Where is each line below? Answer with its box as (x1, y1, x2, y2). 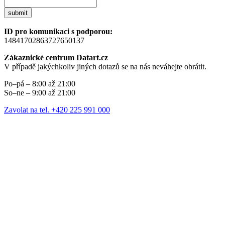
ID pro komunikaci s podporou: (4, 27, 113, 36)
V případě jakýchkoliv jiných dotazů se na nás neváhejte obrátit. (4, 62, 206, 71)
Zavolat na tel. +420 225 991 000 (4, 105, 110, 115)
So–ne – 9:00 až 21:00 (4, 88, 75, 97)
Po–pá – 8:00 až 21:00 (4, 79, 75, 88)
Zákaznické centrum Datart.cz (4, 53, 108, 62)
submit (8, 9, 28, 17)
